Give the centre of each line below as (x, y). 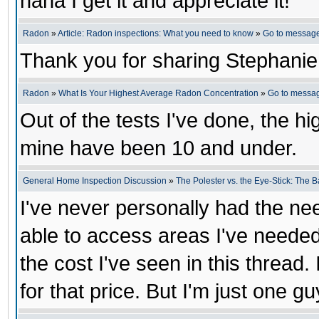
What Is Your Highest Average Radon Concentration (158, 93)
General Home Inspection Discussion (95, 181)
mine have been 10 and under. (158, 148)
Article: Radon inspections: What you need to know (156, 33)
